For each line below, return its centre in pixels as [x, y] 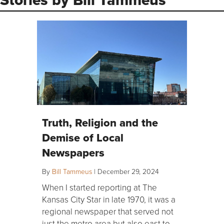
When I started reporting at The [99, 187]
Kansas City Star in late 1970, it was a [109, 199]
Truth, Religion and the [100, 123]
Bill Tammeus [72, 171]
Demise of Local [83, 138]
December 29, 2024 [128, 171]
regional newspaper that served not [108, 211]
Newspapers [73, 153]
